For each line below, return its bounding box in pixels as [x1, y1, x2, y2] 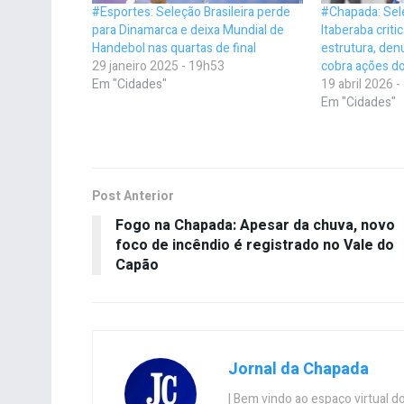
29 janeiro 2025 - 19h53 [92, 56, 225, 76]
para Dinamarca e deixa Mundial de [92, 20, 284, 40]
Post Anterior [92, 186, 174, 206]
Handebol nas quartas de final [92, 38, 256, 58]
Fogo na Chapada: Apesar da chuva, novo [115, 214, 395, 236]
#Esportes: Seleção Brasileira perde [92, 2, 290, 22]
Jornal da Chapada [228, 356, 369, 381]
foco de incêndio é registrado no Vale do [115, 234, 394, 256]
